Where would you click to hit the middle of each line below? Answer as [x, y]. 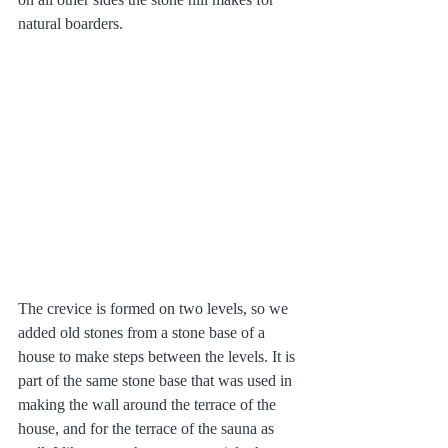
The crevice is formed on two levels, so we [155, 308]
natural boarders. [70, 23]
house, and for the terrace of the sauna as [148, 428]
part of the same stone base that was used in [157, 380]
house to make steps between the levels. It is [158, 356]
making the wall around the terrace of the [149, 404]
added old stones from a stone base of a [143, 332]
